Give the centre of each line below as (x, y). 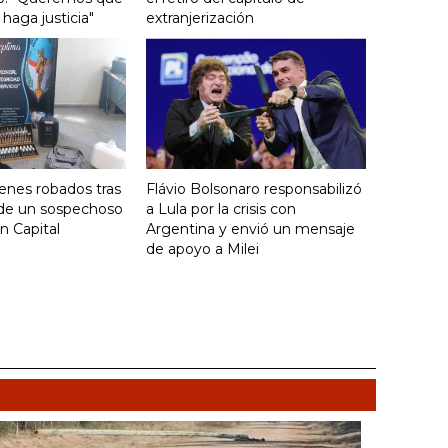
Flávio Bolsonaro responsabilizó (254, 189)
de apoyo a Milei (202, 249)
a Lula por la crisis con (221, 209)
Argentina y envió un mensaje (250, 229)
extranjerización (200, 18)
